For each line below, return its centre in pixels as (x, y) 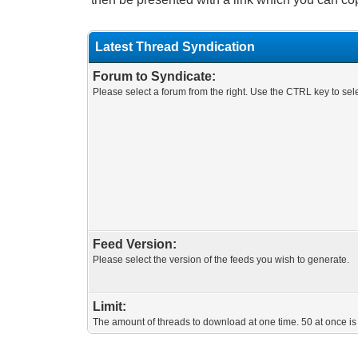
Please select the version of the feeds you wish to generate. (221, 260)
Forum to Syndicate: (155, 76)
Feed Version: (135, 244)
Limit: (110, 306)
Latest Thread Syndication (175, 47)
